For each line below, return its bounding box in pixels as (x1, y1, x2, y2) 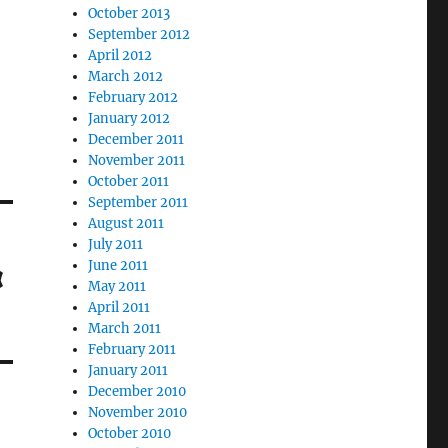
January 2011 (88, 362, 169, 379)
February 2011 (88, 341, 177, 358)
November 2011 (88, 152, 186, 169)
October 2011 (88, 173, 170, 190)
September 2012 (88, 26, 191, 43)
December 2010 (88, 383, 187, 400)
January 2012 (88, 110, 171, 127)
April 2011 (88, 299, 151, 316)
